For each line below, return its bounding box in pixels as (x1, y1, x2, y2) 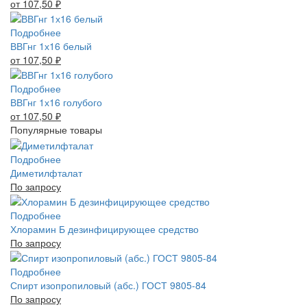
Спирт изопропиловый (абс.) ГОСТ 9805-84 (10, 278, 206, 293)
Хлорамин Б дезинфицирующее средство (10, 222, 199, 236)
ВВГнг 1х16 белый (10, 39, 92, 53)
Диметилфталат (10, 165, 82, 180)
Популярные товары (10, 123, 102, 137)
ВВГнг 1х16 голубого (10, 95, 102, 110)
